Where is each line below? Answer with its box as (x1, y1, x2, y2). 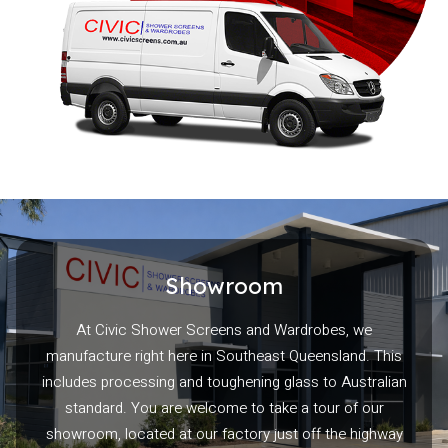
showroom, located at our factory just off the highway (45, 422, 403, 445)
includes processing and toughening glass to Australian (41, 370, 407, 393)
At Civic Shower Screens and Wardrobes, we (76, 318, 372, 341)
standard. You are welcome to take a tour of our (64, 396, 384, 419)
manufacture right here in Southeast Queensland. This (46, 344, 402, 367)
